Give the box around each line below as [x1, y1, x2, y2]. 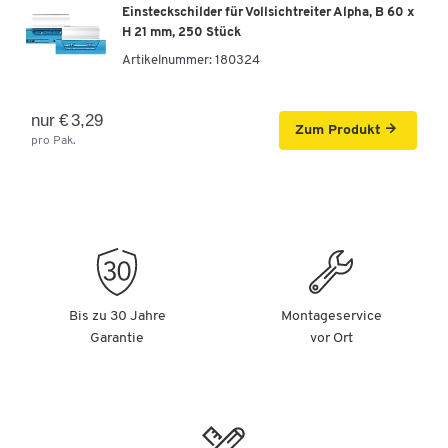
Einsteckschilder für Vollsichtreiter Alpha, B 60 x [122, 6, 415, 20]
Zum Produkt [295, 122, 381, 138]
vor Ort [309, 330, 353, 346]
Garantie [90, 330, 144, 346]
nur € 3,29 [31, 110, 104, 130]
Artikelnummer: [122, 54, 212, 68]
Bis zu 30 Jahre [68, 308, 166, 324]
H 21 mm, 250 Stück [122, 26, 241, 40]
